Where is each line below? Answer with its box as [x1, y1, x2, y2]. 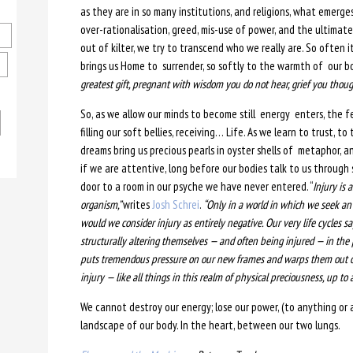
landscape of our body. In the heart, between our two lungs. [80, 318, 340, 333]
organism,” [80, 197, 123, 212]
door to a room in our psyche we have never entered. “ [80, 179, 313, 194]
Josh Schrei [151, 197, 199, 212]
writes [122, 197, 152, 212]
